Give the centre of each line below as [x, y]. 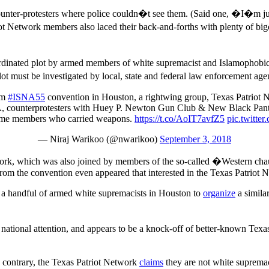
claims [151, 262]
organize [219, 193]
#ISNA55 [26, 97]
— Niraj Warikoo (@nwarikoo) [99, 139]
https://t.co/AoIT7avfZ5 [180, 118]
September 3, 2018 [195, 139]
